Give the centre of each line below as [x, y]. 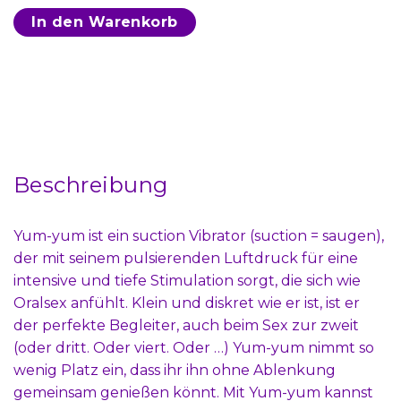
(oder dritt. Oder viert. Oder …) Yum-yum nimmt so [194, 348]
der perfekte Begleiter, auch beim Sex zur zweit [186, 326]
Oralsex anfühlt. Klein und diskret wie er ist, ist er [187, 303]
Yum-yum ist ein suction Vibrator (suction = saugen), [199, 236]
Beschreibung [91, 185]
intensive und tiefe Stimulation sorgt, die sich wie [187, 281]
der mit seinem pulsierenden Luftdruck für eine [186, 259]
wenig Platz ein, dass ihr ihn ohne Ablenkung [175, 371]
